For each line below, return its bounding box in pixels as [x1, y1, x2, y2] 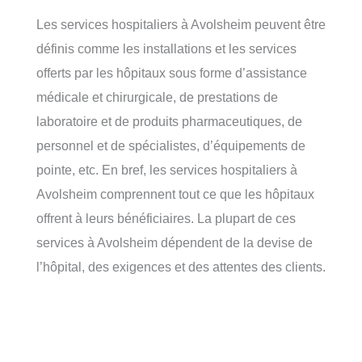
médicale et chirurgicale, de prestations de [36, 89, 278, 104]
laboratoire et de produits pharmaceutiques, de [36, 113, 302, 128]
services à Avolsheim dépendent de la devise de [36, 234, 313, 250]
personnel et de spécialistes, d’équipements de [36, 137, 305, 153]
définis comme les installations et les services [36, 40, 297, 56]
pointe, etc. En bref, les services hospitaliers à [36, 162, 297, 177]
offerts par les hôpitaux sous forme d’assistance [36, 65, 307, 80]
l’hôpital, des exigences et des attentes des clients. [36, 259, 326, 274]
